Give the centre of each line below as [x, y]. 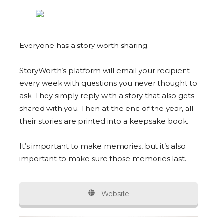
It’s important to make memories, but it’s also [102, 146]
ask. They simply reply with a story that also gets [107, 95]
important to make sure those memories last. [104, 158]
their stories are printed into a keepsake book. [105, 121]
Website [114, 194]
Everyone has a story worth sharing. [84, 45]
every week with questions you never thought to [108, 83]
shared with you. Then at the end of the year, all [106, 108]
